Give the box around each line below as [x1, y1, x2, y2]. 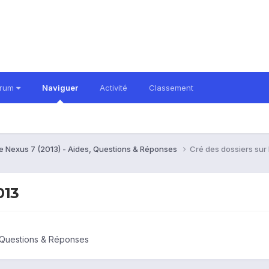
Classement [149, 83, 193, 92]
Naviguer [42, 83, 78, 92]
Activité [100, 83, 127, 92]
